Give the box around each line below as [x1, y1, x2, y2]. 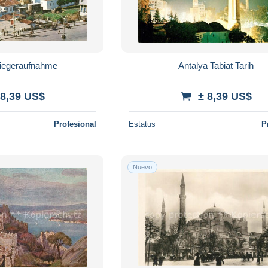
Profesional [54, 119, 97, 129]
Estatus [129, 119, 156, 129]
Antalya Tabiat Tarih [178, 60, 254, 71]
